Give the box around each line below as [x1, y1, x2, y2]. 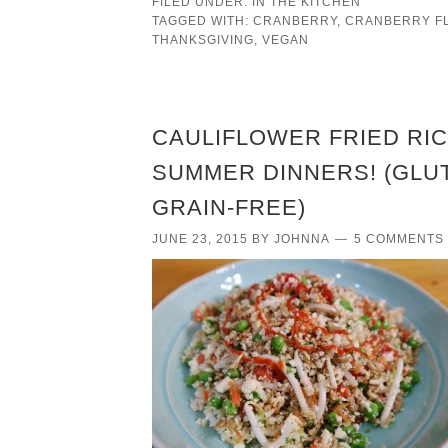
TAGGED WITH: [152, 13, 253, 28]
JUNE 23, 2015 [152, 231, 248, 246]
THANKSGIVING [152, 32, 254, 47]
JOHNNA [274, 231, 329, 246]
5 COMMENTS [354, 231, 444, 246]
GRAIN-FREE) [152, 194, 306, 220]
